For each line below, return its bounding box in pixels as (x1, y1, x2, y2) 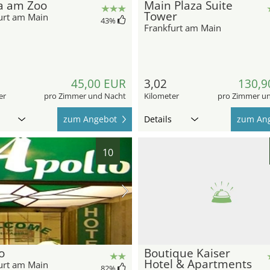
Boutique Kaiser (144, 245, 230, 262)
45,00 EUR (71, 76, 126, 92)
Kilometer (144, 90, 179, 102)
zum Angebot (63, 113, 117, 125)
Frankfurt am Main (144, 22, 221, 34)
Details (144, 113, 172, 125)
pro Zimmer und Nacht (44, 90, 126, 102)
